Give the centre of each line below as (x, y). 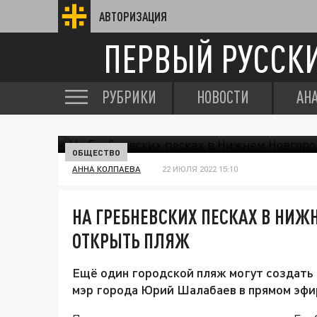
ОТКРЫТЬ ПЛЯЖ (131, 241)
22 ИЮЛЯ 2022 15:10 (200, 169)
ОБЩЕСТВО (96, 152)
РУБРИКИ (129, 97)
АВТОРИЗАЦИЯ (133, 16)
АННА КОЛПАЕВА (106, 169)
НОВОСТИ (223, 97)
